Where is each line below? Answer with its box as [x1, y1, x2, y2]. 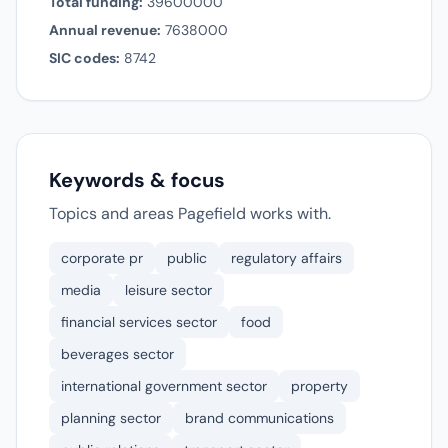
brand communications [185, 409, 334, 427]
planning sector [61, 409, 161, 427]
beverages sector [61, 345, 174, 363]
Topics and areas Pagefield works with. [49, 203, 331, 224]
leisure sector [125, 281, 212, 299]
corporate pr [61, 249, 143, 267]
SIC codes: [49, 49, 120, 67]
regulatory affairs [231, 249, 342, 267]
